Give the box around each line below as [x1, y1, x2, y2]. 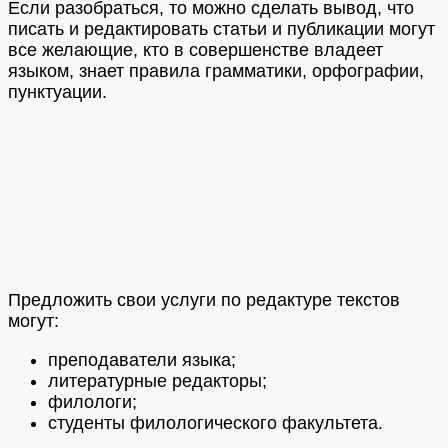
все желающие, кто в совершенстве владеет [8, 40, 383, 61]
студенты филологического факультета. [48, 412, 383, 433]
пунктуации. [8, 82, 107, 103]
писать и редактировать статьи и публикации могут [8, 19, 435, 40]
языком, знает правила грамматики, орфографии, [8, 61, 424, 82]
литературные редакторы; [48, 370, 267, 391]
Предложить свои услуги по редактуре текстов [8, 289, 400, 310]
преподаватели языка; [48, 349, 236, 370]
